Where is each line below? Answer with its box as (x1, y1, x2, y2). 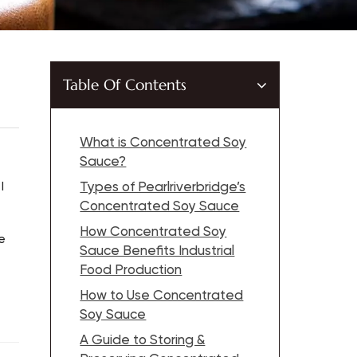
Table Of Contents (63, 76, 187, 95)
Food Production (80, 264, 182, 278)
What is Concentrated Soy (80, 136, 247, 151)
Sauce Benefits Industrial (80, 245, 235, 259)
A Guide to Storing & (80, 334, 206, 348)
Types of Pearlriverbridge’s (80, 181, 246, 195)
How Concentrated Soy (80, 226, 227, 240)
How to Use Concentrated (80, 289, 244, 304)
